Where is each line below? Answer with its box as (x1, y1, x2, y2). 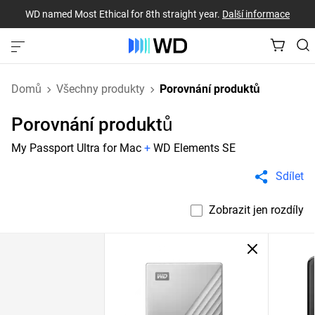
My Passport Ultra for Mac (11, 141, 141, 155)
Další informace (222, 8, 290, 20)
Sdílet (276, 169, 304, 183)
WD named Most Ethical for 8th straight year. (25, 8, 222, 20)
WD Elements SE (153, 141, 236, 155)
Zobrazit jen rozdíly (209, 203, 304, 217)
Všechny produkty (56, 82, 145, 96)
